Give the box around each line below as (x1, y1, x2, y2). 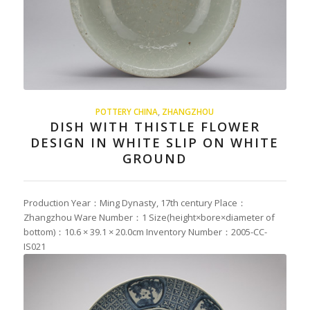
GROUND (122, 150, 188, 167)
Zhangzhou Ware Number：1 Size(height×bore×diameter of (23, 211, 275, 224)
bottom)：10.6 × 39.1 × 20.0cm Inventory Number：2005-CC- (23, 226, 267, 238)
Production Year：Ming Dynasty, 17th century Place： (23, 197, 246, 209)
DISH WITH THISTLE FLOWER (49, 118, 260, 135)
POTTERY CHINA (95, 106, 158, 117)
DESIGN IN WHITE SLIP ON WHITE (30, 134, 280, 151)
